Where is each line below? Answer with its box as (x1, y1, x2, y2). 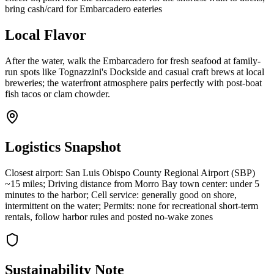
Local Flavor (5, 27, 86, 43)
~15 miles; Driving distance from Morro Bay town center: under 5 (5, 178, 259, 189)
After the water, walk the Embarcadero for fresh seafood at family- (5, 56, 261, 67)
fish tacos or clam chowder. (5, 89, 110, 100)
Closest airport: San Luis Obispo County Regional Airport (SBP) (5, 167, 255, 178)
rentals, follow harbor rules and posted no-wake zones (5, 211, 213, 222)
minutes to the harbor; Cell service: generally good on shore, (5, 189, 237, 200)
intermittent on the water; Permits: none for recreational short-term (5, 200, 258, 211)
